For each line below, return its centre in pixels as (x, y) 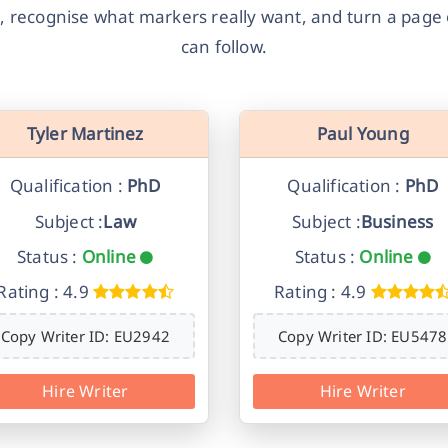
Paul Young (362, 134)
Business (397, 221)
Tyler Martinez (85, 134)
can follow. (224, 47)
